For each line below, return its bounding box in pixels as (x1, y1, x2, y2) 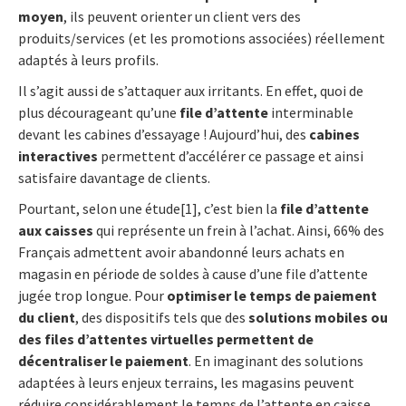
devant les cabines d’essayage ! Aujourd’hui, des (18, 124, 309, 143)
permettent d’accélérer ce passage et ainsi (98, 146, 363, 165)
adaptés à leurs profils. (18, 50, 159, 69)
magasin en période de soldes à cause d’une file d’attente (18, 264, 368, 283)
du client (18, 307, 75, 326)
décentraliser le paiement (18, 351, 188, 370)
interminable (268, 102, 353, 121)
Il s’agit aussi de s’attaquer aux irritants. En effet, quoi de (18, 81, 363, 100)
